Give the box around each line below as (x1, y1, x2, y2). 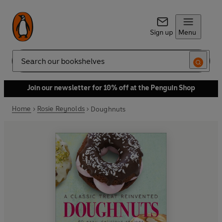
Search (12, 60, 34, 69)
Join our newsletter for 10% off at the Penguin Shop (27, 84, 195, 92)
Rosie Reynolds (37, 105, 85, 113)
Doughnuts (90, 105, 126, 113)
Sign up (150, 28, 173, 37)
